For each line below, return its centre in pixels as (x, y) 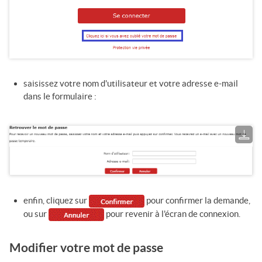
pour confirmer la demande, (197, 200)
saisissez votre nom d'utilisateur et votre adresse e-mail (131, 83)
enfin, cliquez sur (56, 200)
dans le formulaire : (60, 96)
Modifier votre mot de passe (86, 248)
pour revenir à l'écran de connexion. (172, 213)
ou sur (36, 213)
